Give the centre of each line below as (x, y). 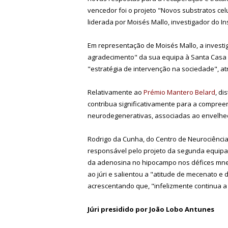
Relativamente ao (116, 92)
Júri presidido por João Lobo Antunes (151, 209)
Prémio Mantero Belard (179, 92)
